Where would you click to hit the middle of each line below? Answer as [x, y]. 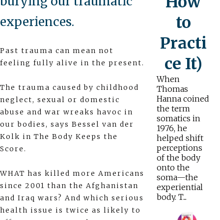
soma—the [177, 177]
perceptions [179, 148]
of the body [178, 157]
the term [173, 108]
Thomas [172, 89]
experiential [179, 187]
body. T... [171, 197]
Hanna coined [183, 98]
